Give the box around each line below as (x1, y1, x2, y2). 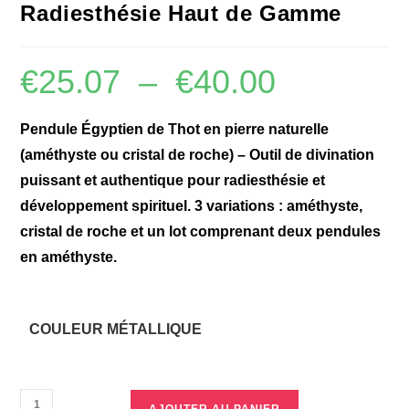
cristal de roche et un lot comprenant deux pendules (20, 223, 382, 239)
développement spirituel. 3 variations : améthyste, (20, 197, 363, 214)
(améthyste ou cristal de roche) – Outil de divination (20, 146, 375, 163)
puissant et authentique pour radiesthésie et (20, 172, 326, 188)
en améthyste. (20, 248, 118, 265)
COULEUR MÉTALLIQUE (29, 320, 203, 337)
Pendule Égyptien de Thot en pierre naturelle (20, 121, 330, 137)
